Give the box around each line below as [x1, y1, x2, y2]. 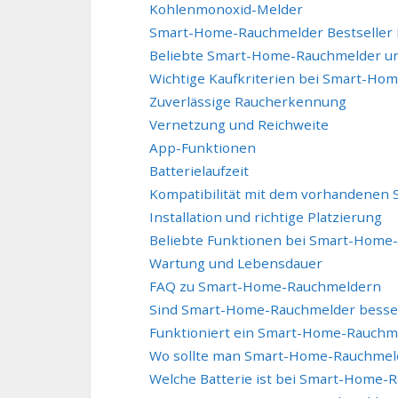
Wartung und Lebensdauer [149, 254, 322, 273]
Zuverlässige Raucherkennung [149, 92, 346, 111]
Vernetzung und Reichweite [149, 115, 329, 134]
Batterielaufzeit [149, 162, 249, 180]
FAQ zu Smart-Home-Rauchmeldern [149, 277, 381, 296]
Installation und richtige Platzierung [149, 208, 382, 227]
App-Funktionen [149, 139, 256, 157]
